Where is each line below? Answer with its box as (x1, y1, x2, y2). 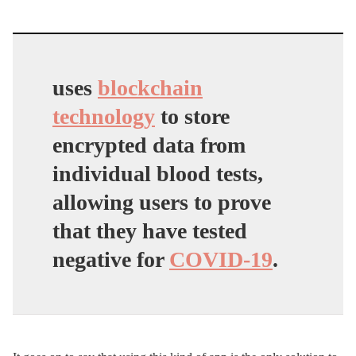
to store (155, 103, 230, 129)
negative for (52, 246, 169, 272)
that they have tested (52, 218, 247, 243)
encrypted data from (52, 132, 246, 157)
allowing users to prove (52, 189, 271, 215)
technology (52, 103, 155, 129)
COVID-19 (169, 246, 273, 272)
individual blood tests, (52, 161, 263, 186)
